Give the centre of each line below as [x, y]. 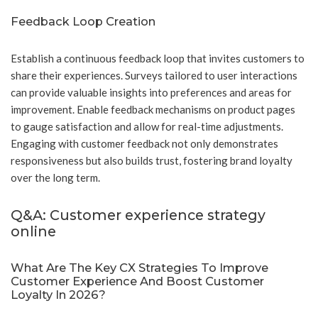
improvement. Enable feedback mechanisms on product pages [153, 110]
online [33, 232]
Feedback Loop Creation [83, 22]
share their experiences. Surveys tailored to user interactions [154, 76]
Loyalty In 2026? [58, 295]
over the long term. [55, 178]
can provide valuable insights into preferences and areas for [151, 93]
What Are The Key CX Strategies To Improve [139, 268]
